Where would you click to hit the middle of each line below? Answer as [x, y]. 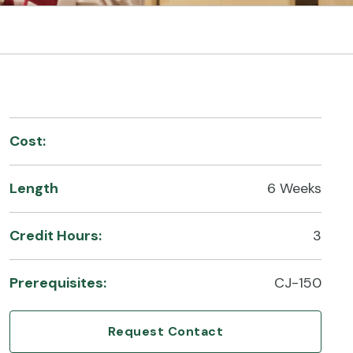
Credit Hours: [56, 236]
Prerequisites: [58, 283]
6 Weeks [294, 189]
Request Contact [165, 332]
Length [34, 189]
